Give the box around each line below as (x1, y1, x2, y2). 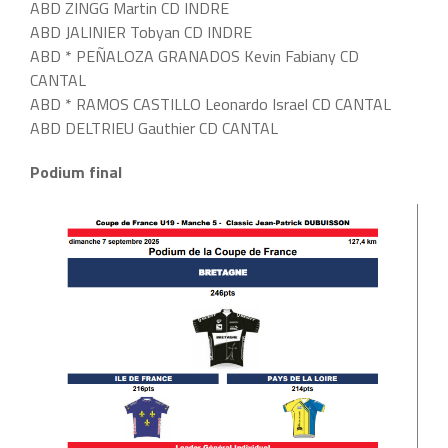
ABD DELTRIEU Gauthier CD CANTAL (30, 116, 278, 141)
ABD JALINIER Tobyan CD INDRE (30, 20, 252, 45)
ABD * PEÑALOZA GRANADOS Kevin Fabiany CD (30, 44, 359, 69)
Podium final (30, 160, 122, 185)
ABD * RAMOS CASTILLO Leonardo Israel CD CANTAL (30, 92, 391, 117)
